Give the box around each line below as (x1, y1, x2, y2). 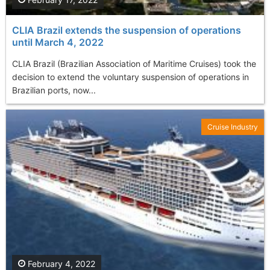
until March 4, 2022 (12, 36, 104, 49)
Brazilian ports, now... (12, 85, 96, 96)
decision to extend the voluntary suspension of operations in (12, 72, 249, 83)
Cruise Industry (207, 122, 258, 132)
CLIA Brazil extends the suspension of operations (12, 24, 241, 37)
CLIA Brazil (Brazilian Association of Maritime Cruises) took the (12, 58, 256, 69)
